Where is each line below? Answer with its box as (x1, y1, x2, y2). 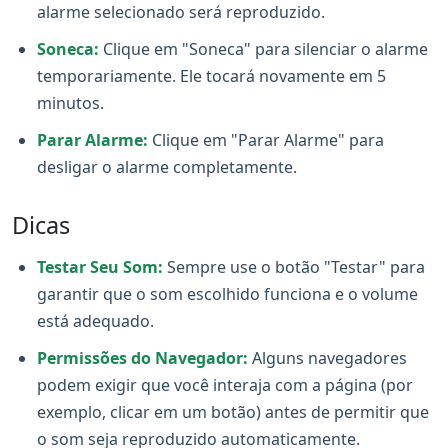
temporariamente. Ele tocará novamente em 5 (37, 65, 386, 87)
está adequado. (37, 310, 154, 332)
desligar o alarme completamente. (37, 156, 297, 178)
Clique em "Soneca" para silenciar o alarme (99, 38, 428, 60)
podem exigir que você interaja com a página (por (37, 374, 413, 396)
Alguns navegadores (248, 347, 407, 369)
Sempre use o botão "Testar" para (163, 256, 425, 278)
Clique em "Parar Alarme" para (148, 129, 384, 151)
